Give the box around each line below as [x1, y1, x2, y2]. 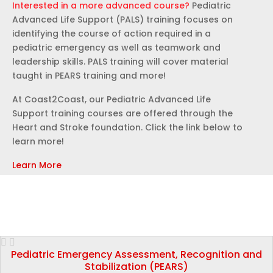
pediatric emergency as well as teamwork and [12, 41, 221, 54]
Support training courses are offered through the [12, 107, 233, 119]
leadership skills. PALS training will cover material [12, 55, 229, 68]
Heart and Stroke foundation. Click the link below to [12, 121, 243, 133]
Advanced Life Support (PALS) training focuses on [12, 13, 233, 26]
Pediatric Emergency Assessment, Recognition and [11, 247, 262, 261]
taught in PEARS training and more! [12, 69, 166, 82]
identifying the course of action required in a [12, 27, 211, 40]
